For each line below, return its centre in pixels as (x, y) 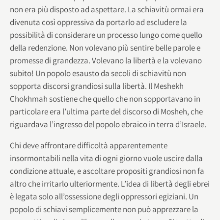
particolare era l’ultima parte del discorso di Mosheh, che (106, 111)
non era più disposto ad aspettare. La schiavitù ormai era (107, 9)
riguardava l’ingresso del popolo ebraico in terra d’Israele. (108, 124)
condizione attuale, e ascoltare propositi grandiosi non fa (107, 171)
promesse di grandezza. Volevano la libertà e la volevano (106, 60)
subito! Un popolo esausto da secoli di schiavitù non (98, 73)
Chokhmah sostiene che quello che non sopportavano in (105, 98)
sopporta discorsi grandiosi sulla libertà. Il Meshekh (97, 86)
